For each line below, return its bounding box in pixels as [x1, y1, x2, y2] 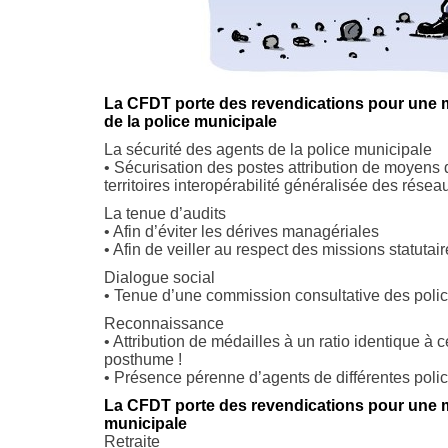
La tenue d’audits [103, 205, 226, 222]
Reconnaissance [103, 315, 224, 332]
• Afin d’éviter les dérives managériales [103, 223, 379, 240]
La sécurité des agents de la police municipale [103, 141, 432, 158]
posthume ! [103, 351, 182, 368]
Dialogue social [103, 269, 215, 286]
